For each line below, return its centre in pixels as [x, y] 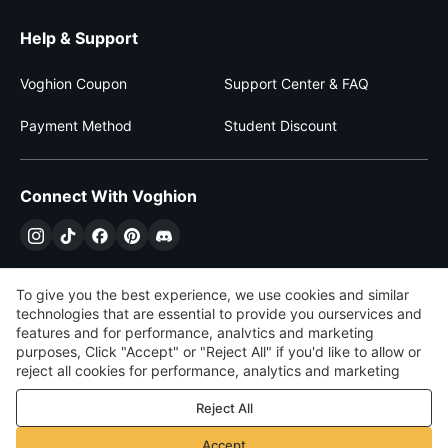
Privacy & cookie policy [325, 390]
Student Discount [280, 125]
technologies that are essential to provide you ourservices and [219, 314]
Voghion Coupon [73, 83]
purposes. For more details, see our [132, 390]
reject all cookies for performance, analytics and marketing [208, 371]
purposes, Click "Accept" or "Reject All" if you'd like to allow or [218, 352]
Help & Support [79, 38]
